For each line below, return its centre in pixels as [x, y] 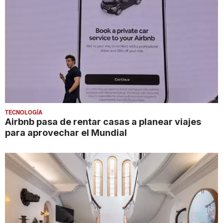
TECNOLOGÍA [24, 112]
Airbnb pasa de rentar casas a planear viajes [103, 121]
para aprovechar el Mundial [66, 132]
